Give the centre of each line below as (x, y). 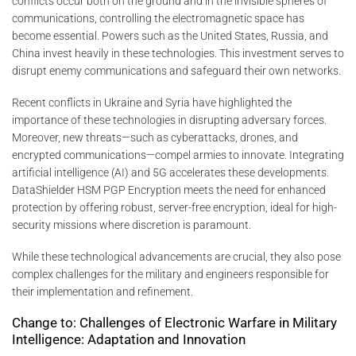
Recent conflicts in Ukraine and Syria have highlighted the (152, 102)
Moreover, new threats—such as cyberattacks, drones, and (155, 137)
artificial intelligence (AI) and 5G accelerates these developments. (170, 172)
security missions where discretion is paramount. (132, 224)
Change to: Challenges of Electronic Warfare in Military (174, 323)
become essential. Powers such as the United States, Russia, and (170, 35)
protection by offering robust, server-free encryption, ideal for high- (174, 207)
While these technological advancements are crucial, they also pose (176, 257)
